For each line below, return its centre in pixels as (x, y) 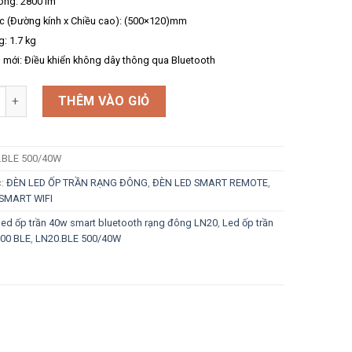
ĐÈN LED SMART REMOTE (210, 183)
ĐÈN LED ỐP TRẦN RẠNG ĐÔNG (77, 183)
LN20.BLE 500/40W (78, 239)
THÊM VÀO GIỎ (104, 101)
